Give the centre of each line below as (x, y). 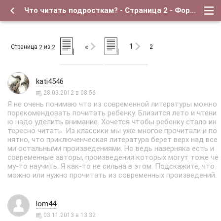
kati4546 (50, 81)
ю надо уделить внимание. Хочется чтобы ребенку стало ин (112, 122)
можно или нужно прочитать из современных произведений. (112, 175)
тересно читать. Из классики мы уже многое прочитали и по (112, 131)
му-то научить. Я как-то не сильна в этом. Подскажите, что (111, 166)
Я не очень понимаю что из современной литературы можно (112, 104)
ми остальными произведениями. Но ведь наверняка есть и (111, 148)
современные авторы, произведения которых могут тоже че (113, 157)
